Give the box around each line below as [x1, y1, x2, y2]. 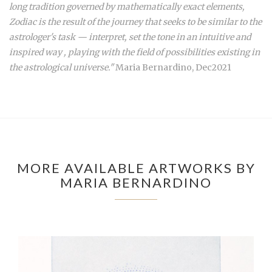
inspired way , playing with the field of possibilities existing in [9, 46, 260, 58]
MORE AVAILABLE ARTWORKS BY [16, 159, 256, 176]
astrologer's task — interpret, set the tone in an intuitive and [9, 31, 251, 42]
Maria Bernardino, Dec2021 [114, 61, 231, 73]
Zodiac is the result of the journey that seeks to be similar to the [9, 16, 262, 27]
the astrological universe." [9, 61, 114, 73]
